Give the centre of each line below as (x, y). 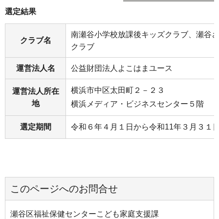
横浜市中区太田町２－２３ (118, 90)
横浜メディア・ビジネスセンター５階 (137, 104)
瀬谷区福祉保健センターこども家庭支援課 (85, 214)
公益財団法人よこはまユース (122, 68)
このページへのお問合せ (64, 188)
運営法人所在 (35, 91)
